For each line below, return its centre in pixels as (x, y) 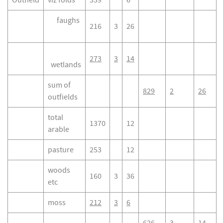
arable (58, 129)
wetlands (64, 65)
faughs (64, 20)
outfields (63, 97)
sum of (59, 85)
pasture (61, 150)
